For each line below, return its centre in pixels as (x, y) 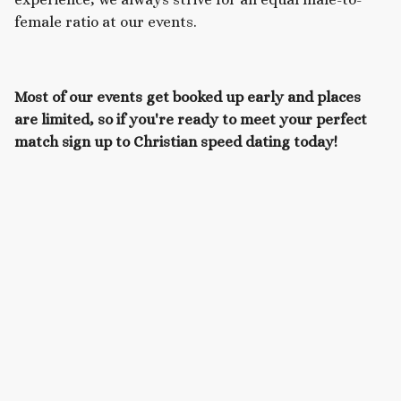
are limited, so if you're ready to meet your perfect (191, 119)
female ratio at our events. (106, 22)
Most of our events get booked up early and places (188, 97)
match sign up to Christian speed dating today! (176, 141)
